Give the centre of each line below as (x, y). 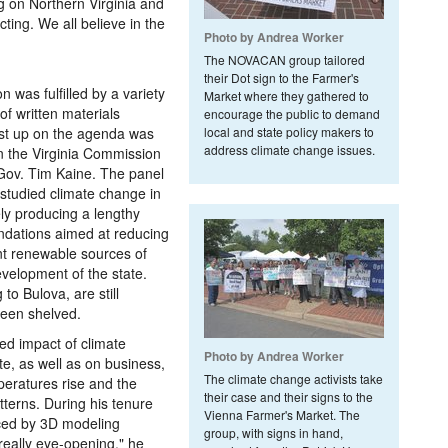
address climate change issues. (289, 149)
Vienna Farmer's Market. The (282, 414)
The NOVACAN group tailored (284, 59)
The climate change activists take (293, 378)
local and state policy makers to (289, 131)
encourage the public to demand (292, 113)
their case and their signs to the (288, 396)
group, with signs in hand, (273, 432)
